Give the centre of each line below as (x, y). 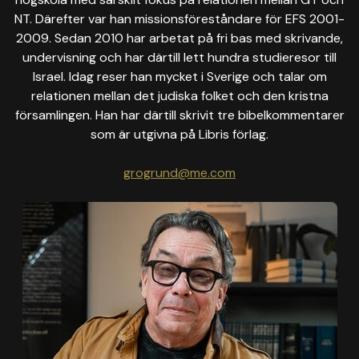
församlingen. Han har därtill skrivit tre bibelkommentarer (179, 115)
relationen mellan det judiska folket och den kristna (179, 96)
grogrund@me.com (179, 173)
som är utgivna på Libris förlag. (179, 134)
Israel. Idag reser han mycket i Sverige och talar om (179, 77)
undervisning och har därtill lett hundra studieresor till (179, 57)
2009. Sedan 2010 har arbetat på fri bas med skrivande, (179, 38)
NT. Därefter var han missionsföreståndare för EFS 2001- (179, 19)
